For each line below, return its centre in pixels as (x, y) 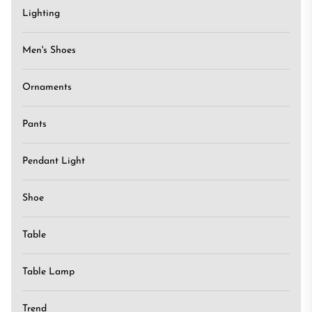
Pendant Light (54, 161)
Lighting (41, 14)
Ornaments (47, 87)
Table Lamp (48, 272)
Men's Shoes (49, 50)
